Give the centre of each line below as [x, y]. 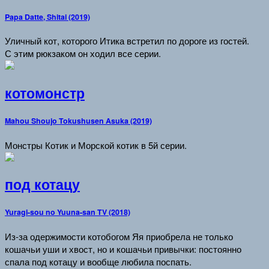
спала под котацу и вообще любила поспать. [98, 261]
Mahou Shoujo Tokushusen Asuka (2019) [78, 120]
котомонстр [45, 93]
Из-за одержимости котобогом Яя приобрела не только [119, 236]
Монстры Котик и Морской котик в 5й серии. [96, 145]
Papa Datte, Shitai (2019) [47, 17]
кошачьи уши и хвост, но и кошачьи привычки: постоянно [123, 249]
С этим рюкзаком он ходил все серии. [83, 53]
